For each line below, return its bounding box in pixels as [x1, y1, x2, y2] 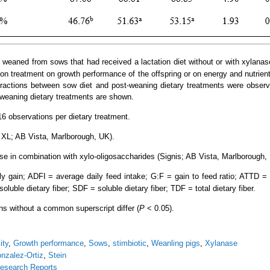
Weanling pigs [151, 238, 200, 248]
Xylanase [205, 238, 237, 248]
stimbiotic [113, 238, 146, 248]
